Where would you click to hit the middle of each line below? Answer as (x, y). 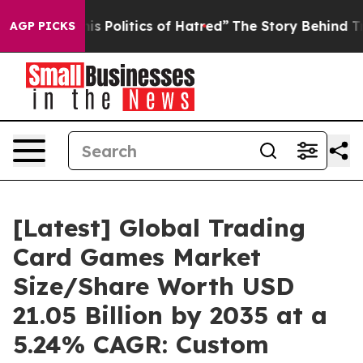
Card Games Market (137, 257)
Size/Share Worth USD (154, 286)
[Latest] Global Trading (159, 228)
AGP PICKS (43, 26)
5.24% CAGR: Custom (141, 344)
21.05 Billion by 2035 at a (170, 315)
